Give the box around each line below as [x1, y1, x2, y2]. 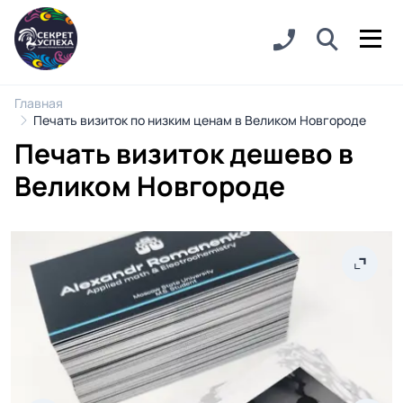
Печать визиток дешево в [14, 135, 354, 172]
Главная [14, 94, 63, 112]
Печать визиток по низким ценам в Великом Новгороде [33, 112, 366, 129]
